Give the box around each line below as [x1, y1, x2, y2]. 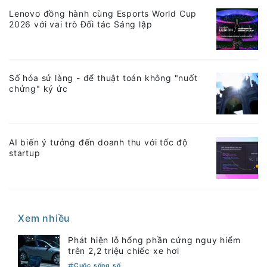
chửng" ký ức [9, 83, 68, 94]
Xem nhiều [18, 212, 71, 224]
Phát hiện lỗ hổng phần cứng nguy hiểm [68, 234, 241, 245]
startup [9, 147, 41, 158]
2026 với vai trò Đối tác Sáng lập [9, 18, 153, 29]
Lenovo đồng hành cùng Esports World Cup [9, 8, 197, 18]
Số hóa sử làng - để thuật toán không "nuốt [9, 72, 198, 83]
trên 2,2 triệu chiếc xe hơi [68, 245, 179, 256]
